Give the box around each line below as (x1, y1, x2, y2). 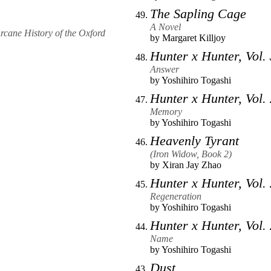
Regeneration (150, 191, 201, 202)
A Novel (150, 22, 181, 33)
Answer (150, 64, 179, 75)
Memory (150, 106, 182, 117)
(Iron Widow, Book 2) (150, 149, 232, 160)
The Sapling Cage (150, 6, 246, 22)
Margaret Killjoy (162, 33, 226, 44)
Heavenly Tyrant (150, 133, 239, 149)
